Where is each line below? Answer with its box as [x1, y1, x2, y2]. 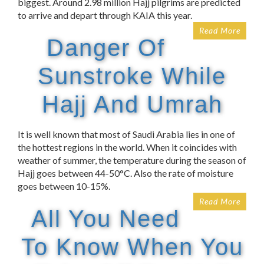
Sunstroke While [38, 63, 226, 90]
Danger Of [46, 35, 165, 61]
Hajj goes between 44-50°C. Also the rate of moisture [18, 167, 233, 179]
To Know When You [21, 234, 243, 260]
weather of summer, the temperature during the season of [18, 154, 246, 166]
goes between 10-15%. [18, 180, 110, 192]
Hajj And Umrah [41, 91, 223, 118]
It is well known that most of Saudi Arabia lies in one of [18, 128, 235, 140]
